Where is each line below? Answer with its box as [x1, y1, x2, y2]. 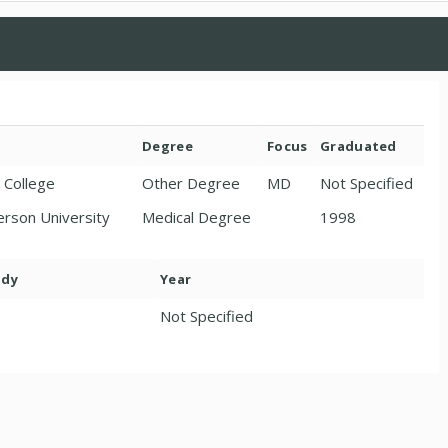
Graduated [320, 137, 397, 155]
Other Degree [142, 173, 240, 193]
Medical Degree [142, 207, 251, 227]
